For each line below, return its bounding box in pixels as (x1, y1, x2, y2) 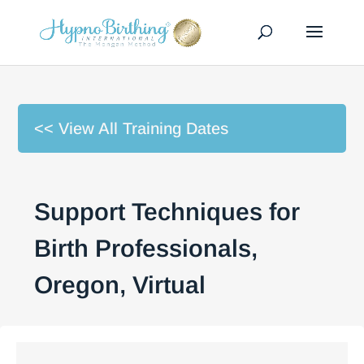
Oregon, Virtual (34, 271, 206, 298)
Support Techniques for (34, 198, 301, 225)
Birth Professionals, (34, 235, 258, 262)
